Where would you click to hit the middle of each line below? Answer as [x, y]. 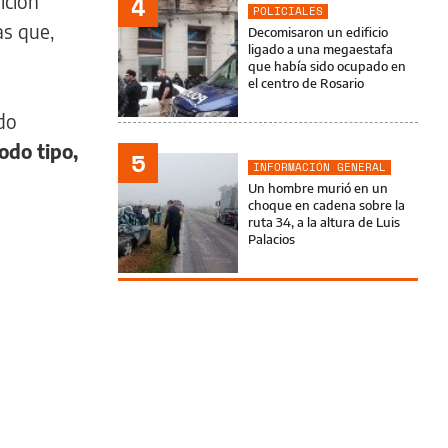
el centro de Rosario [306, 83]
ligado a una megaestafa [320, 49]
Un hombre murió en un [318, 188]
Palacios [271, 239]
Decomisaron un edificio [318, 32]
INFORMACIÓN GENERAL [319, 167]
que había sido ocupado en [327, 66]
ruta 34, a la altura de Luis [324, 222]
